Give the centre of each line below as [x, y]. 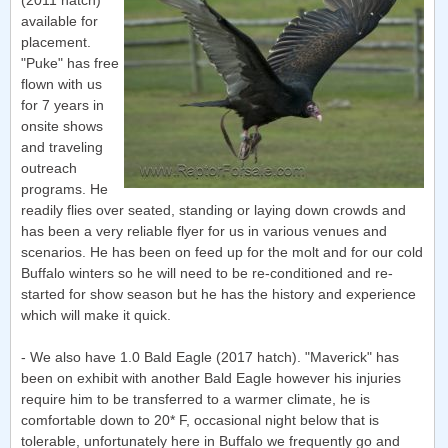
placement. [56, 42]
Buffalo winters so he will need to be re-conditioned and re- [207, 273]
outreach [49, 168]
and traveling [62, 147]
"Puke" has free [70, 63]
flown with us [61, 84]
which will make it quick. [96, 315]
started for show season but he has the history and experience [218, 294]
